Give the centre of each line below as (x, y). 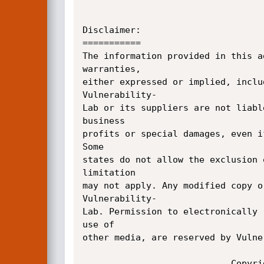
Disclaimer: (111, 30)
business (106, 121)
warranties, (114, 69)
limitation (111, 173)
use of (101, 225)
